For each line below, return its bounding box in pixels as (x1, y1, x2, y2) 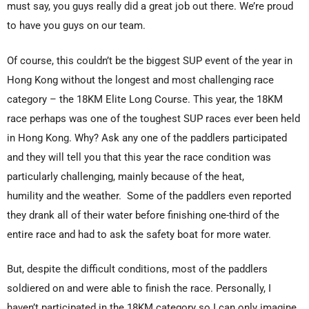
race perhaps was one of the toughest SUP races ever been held (7, 112, 300, 125)
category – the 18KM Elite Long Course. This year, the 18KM (7, 92, 283, 106)
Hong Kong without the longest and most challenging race (7, 73, 274, 86)
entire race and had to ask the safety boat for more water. (7, 228, 271, 241)
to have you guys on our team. (7, 19, 146, 32)
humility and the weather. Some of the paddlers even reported (7, 189, 291, 202)
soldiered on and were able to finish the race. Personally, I (7, 282, 271, 295)
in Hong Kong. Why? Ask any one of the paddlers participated (7, 131, 287, 144)
